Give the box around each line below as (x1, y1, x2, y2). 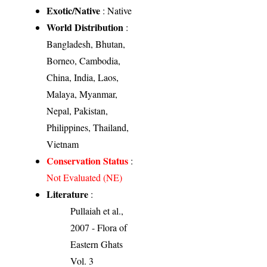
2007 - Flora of (70, 221, 128, 234)
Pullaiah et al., (70, 204, 124, 217)
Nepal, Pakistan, (46, 104, 108, 117)
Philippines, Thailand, (46, 120, 129, 133)
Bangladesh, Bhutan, (46, 37, 126, 50)
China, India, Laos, (46, 70, 119, 83)
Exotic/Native (46, 3, 101, 17)
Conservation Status (46, 153, 129, 167)
